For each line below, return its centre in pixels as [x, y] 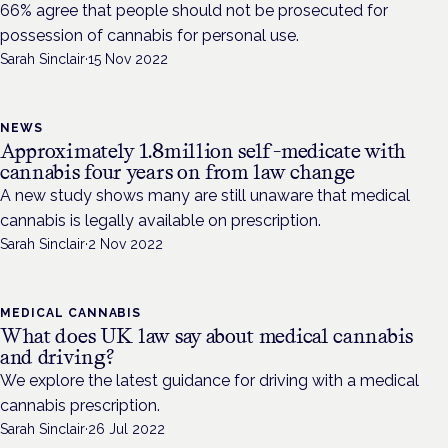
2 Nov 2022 [125, 244]
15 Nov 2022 [128, 59]
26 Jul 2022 [126, 429]
